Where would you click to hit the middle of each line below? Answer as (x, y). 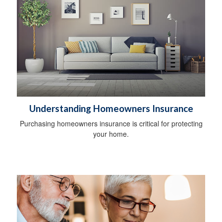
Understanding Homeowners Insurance (111, 108)
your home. (111, 134)
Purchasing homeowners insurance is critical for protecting (111, 123)
